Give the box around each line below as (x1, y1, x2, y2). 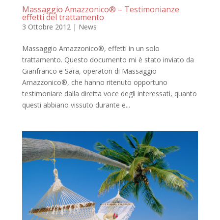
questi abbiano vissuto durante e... (22, 100, 130, 110)
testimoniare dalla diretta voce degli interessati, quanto (22, 89, 197, 99)
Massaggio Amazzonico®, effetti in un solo (22, 44, 160, 54)
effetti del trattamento (22, 12, 104, 23)
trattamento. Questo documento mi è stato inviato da (22, 55, 194, 65)
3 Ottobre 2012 (22, 22, 71, 32)
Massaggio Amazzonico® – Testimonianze (22, 4, 179, 15)
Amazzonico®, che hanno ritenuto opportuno (22, 78, 167, 87)
